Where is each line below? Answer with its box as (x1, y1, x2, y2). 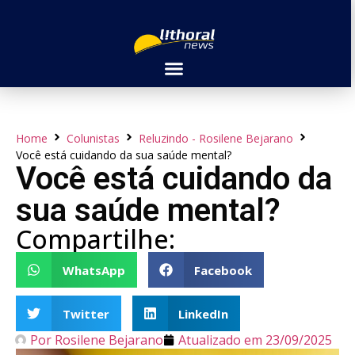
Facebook (194, 261, 252, 278)
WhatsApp (62, 261, 125, 278)
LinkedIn (178, 305, 228, 322)
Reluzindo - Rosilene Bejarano (139, 131, 293, 146)
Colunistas (67, 131, 120, 146)
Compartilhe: (16, 222, 175, 256)
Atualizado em (178, 331, 262, 349)
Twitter (62, 305, 109, 322)
